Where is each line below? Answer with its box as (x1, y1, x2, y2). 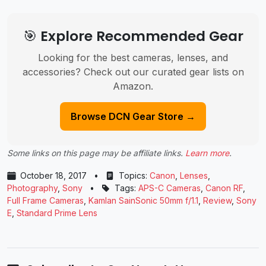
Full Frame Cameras (7, 195, 84, 205)
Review (203, 195, 232, 205)
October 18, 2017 (20, 170, 87, 180)
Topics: (116, 170, 150, 180)
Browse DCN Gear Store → (71, 110, 195, 122)
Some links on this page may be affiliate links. (7, 147, 185, 158)
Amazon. (113, 80, 153, 92)
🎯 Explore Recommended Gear (23, 26, 243, 46)
